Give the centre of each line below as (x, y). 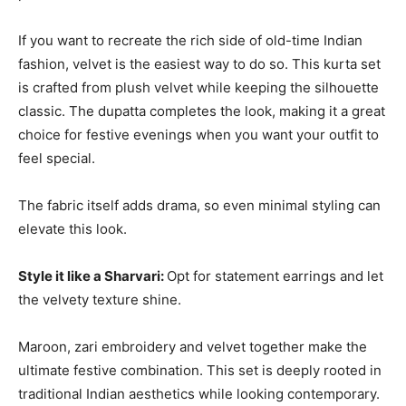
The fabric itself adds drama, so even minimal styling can (199, 205)
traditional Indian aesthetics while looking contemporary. (199, 393)
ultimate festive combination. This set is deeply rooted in (200, 370)
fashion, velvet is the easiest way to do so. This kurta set (199, 63)
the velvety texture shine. (100, 299)
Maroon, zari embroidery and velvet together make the (193, 346)
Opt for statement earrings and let (275, 275)
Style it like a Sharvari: (92, 275)
